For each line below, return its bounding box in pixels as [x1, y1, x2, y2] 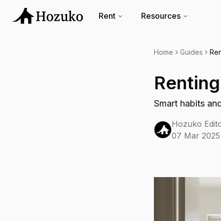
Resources [141, 11, 181, 21]
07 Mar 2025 [172, 131, 220, 141]
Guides [180, 48, 203, 56]
